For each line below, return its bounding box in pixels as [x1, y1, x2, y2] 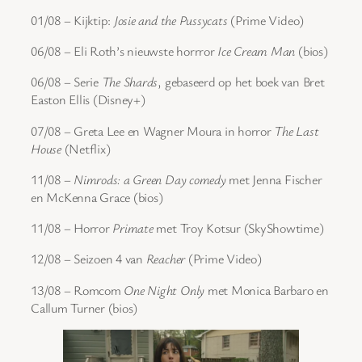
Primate [112, 219, 154, 238]
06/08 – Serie [31, 73, 102, 91]
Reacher [145, 250, 186, 268]
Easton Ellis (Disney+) [31, 90, 145, 109]
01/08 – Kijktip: [31, 11, 114, 29]
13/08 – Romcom [31, 280, 124, 299]
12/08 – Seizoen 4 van [31, 250, 146, 268]
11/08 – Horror [31, 219, 113, 238]
